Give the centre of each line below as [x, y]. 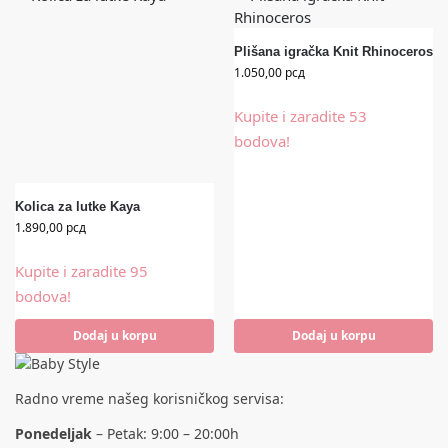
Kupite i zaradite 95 [81, 270]
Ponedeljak [53, 433]
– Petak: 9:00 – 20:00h [165, 433]
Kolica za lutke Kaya [77, 206]
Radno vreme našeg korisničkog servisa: [149, 398]
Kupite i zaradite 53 [300, 115]
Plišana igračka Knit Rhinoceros [333, 51]
